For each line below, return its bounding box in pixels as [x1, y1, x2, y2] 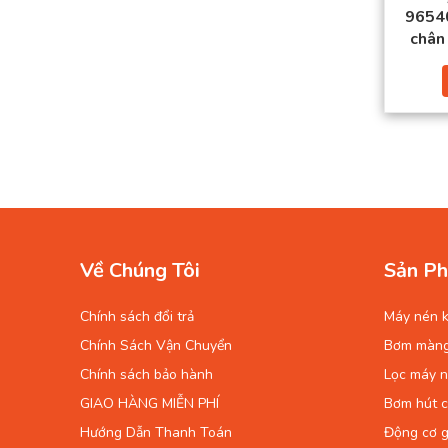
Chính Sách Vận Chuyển [80, 335, 232, 355]
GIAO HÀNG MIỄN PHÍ [80, 393, 219, 413]
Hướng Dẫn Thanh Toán [80, 422, 232, 442]
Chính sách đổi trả [80, 306, 194, 326]
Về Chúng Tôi [80, 256, 200, 284]
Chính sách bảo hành [80, 364, 213, 384]
